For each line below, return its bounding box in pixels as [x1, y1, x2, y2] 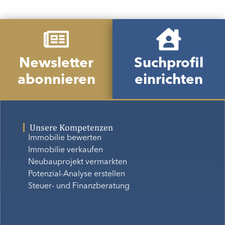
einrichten [135, 73, 203, 88]
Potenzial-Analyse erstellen [28, 170, 125, 178]
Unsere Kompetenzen [29, 122, 113, 133]
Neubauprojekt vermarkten [28, 158, 127, 166]
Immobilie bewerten [28, 134, 101, 142]
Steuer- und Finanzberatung [28, 182, 130, 190]
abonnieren [17, 73, 95, 88]
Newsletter [19, 57, 93, 71]
